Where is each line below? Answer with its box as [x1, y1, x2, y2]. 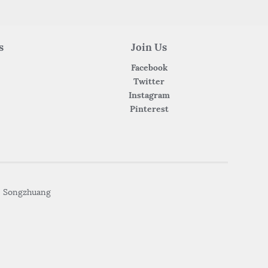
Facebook [130, 62, 167, 74]
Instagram [128, 90, 170, 101]
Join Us [131, 41, 167, 54]
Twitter [133, 76, 165, 87]
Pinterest [129, 103, 169, 115]
